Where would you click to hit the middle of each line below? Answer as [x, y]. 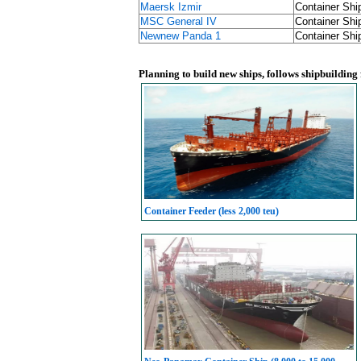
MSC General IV [178, 21]
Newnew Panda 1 [180, 36]
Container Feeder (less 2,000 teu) [212, 211]
